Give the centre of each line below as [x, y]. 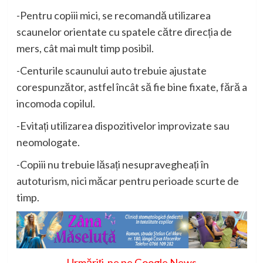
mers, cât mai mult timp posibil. [85, 48]
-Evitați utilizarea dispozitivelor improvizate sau [123, 126]
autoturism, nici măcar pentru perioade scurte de [127, 181]
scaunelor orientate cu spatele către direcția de [124, 32]
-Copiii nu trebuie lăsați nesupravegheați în [112, 165]
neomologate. [48, 142]
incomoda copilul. [55, 104]
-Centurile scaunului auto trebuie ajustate [111, 71]
